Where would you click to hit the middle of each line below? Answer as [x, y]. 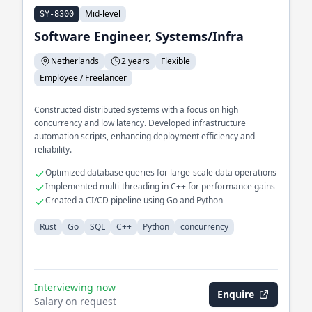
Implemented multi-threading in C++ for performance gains [160, 186]
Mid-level [103, 14]
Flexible [175, 61]
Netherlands [75, 61]
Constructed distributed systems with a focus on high [136, 110]
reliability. [53, 149]
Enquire [236, 294]
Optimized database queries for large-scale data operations [161, 172]
